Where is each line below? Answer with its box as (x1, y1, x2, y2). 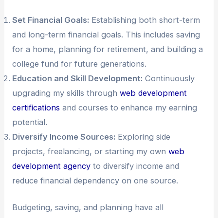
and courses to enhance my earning (60, 103, 198, 113)
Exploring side (115, 132, 171, 142)
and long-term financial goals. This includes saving (12, 30, 200, 40)
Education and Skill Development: (12, 73, 143, 84)
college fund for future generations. (12, 59, 147, 69)
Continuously (143, 73, 195, 84)
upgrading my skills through (12, 88, 120, 98)
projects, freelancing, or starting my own (12, 146, 169, 157)
